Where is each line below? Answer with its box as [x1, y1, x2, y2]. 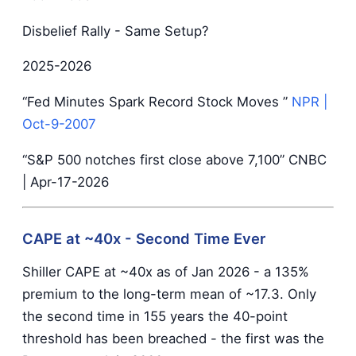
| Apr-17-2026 [22, 173, 109, 190]
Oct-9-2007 [22, 116, 96, 133]
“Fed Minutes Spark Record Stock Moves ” [22, 94, 292, 110]
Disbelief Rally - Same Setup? [22, 22, 209, 39]
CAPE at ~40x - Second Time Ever [22, 230, 265, 248]
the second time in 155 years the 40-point [22, 308, 288, 325]
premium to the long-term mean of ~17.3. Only [22, 286, 316, 303]
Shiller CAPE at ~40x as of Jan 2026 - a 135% [22, 264, 309, 281]
